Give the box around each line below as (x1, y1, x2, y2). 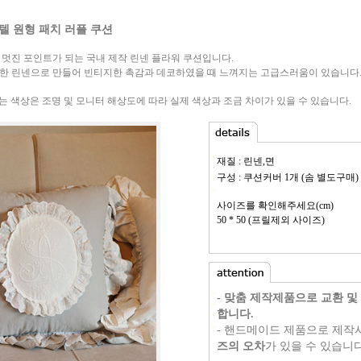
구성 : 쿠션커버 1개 (217, 172, 301, 183)
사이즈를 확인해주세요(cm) (217, 200, 334, 211)
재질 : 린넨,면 (217, 156, 275, 167)
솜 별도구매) (305, 172, 359, 183)
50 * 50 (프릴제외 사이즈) (217, 214, 325, 226)
